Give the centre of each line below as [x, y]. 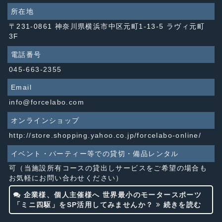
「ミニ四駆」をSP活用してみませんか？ [84, 204]
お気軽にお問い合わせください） [66, 178]
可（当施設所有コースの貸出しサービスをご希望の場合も [108, 168]
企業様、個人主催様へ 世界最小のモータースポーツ [111, 194]
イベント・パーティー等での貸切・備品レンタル [95, 153]
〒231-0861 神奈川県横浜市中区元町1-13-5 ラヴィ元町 [107, 26]
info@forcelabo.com [46, 102]
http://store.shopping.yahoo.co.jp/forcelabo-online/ [105, 135]
